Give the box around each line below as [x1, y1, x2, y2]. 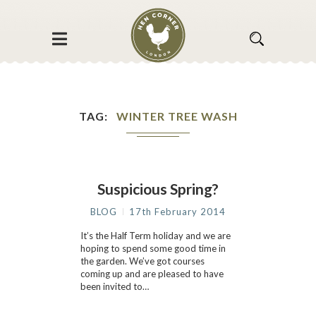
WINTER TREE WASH [116, 109, 238, 123]
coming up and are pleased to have [80, 268, 224, 279]
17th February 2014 [129, 206, 226, 217]
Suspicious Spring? [97, 180, 219, 197]
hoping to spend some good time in [80, 243, 226, 254]
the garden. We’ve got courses [80, 255, 205, 267]
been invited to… [80, 281, 149, 292]
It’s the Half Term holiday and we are [80, 230, 231, 241]
